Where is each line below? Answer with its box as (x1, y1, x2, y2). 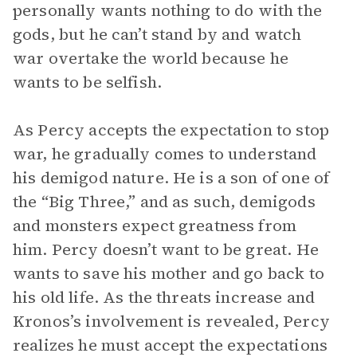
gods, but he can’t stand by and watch (13, 23, 302, 45)
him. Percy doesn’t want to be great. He (13, 238, 319, 261)
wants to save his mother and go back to (13, 262, 324, 284)
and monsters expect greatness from (13, 214, 297, 237)
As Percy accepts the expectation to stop (13, 119, 329, 141)
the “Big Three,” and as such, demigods (13, 190, 316, 213)
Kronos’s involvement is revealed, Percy (13, 310, 330, 332)
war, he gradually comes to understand (13, 143, 317, 165)
